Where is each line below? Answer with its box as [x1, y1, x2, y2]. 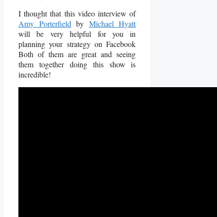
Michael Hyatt [89, 18, 136, 29]
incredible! [18, 69, 51, 79]
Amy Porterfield [18, 18, 71, 29]
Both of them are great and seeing [18, 48, 136, 59]
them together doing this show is [18, 59, 136, 69]
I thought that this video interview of [18, 8, 136, 18]
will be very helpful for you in [18, 28, 136, 39]
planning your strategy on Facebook [18, 38, 136, 49]
